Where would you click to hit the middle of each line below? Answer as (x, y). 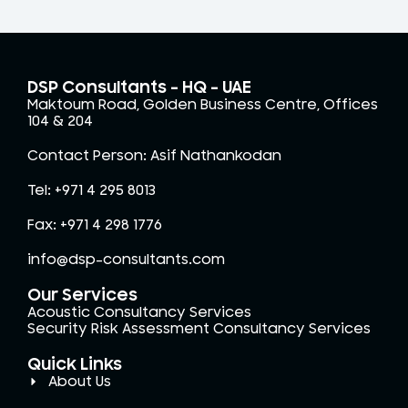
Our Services (82, 295)
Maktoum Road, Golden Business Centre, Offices (203, 104)
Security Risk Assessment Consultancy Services (199, 328)
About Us (79, 381)
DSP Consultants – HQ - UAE (139, 87)
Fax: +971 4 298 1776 (95, 224)
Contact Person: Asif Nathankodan (154, 155)
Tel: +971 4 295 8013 (92, 190)
